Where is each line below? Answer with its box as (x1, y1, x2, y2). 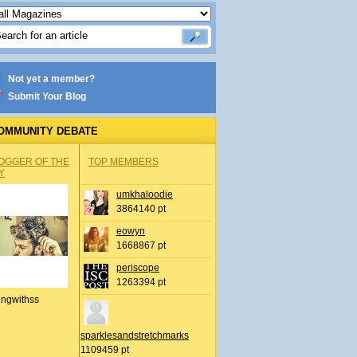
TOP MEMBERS (88, 156, 159, 167)
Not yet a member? (8, 73, 95, 84)
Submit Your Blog (8, 91, 86, 102)
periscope (116, 262, 159, 273)
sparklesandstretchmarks (80, 330, 189, 341)
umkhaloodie (116, 189, 173, 200)
